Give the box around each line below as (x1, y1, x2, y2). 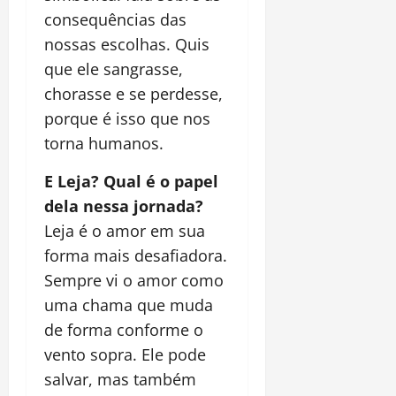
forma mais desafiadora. (44, 244, 227, 266)
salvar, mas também (44, 368, 196, 390)
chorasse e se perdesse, (44, 82, 223, 104)
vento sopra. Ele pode (44, 343, 206, 365)
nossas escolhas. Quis (44, 33, 209, 55)
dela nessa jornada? (44, 194, 203, 217)
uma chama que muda (44, 293, 213, 316)
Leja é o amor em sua (44, 219, 205, 241)
